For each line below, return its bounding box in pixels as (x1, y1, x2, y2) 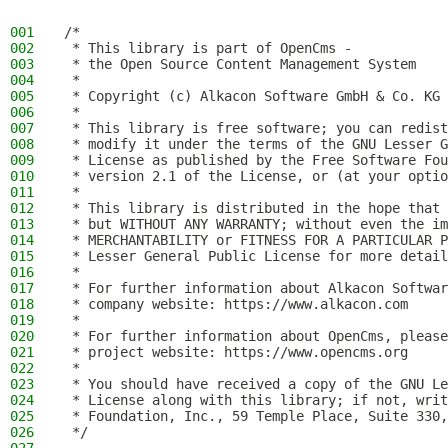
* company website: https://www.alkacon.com (64, 296, 408, 312)
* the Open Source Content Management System (64, 56, 416, 72)
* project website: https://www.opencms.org (64, 344, 408, 360)
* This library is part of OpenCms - (64, 40, 352, 56)
